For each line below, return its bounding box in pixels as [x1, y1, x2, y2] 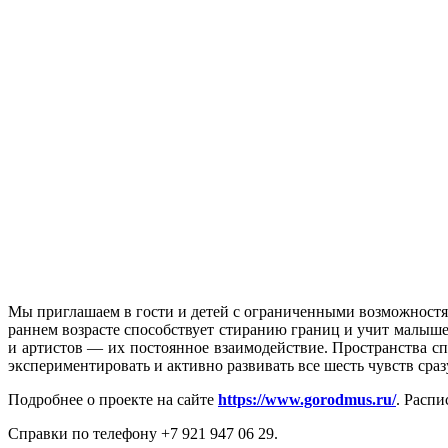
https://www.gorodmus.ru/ [218, 391, 396, 409]
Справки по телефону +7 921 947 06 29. [8, 425, 278, 443]
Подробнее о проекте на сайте [8, 391, 218, 409]
